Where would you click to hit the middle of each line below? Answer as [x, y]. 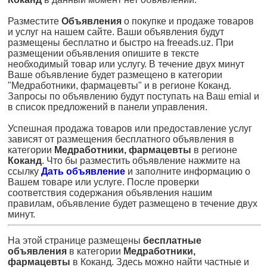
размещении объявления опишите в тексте [103, 53]
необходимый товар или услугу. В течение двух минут [126, 64]
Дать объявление [83, 171]
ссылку [24, 171]
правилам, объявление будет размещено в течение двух [133, 204]
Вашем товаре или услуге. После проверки [103, 182]
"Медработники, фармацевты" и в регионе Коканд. [119, 86]
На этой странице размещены [75, 240]
